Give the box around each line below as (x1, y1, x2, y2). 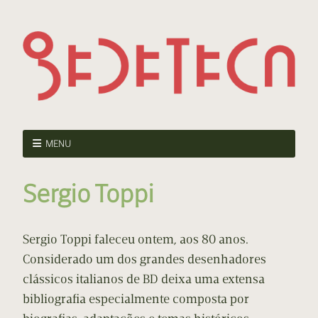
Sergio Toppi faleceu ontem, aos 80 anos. (23, 231, 248, 248)
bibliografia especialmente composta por (23, 291, 249, 307)
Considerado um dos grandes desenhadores (23, 251, 266, 268)
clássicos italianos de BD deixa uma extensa (23, 271, 265, 287)
